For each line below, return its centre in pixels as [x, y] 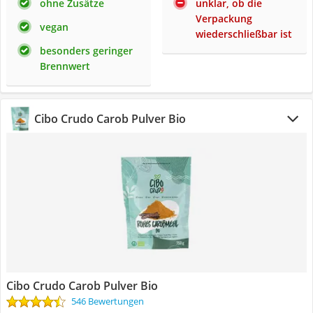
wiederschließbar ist [244, 34]
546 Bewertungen [108, 301]
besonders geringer [86, 51]
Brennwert [65, 66]
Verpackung [224, 19]
